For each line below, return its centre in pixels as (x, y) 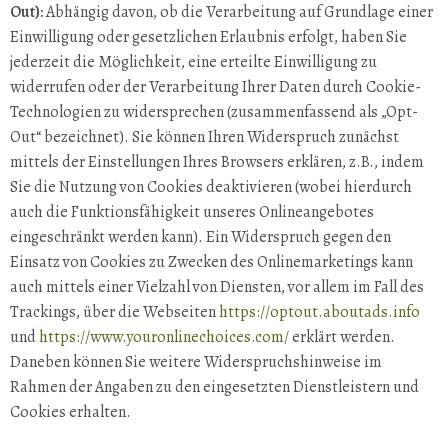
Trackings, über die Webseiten (114, 312)
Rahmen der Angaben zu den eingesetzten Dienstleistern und (214, 387)
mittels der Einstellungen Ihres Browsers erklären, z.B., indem (217, 162)
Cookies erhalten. (70, 412)
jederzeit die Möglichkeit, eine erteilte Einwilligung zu (193, 62)
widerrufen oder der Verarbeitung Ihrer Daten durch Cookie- (215, 87)
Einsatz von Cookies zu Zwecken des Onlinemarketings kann (211, 262)
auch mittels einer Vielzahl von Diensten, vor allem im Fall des (217, 287)
